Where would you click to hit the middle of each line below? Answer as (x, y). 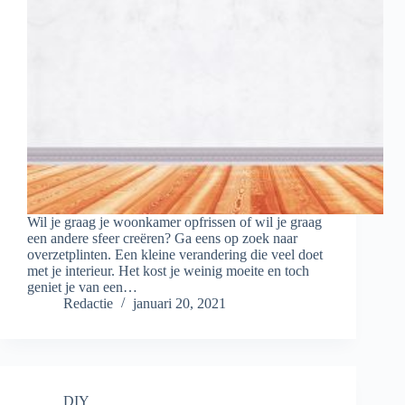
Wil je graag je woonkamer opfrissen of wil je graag (174, 222)
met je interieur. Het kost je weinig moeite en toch (168, 271)
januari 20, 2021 (179, 304)
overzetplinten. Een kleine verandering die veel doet (175, 255)
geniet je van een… (82, 287)
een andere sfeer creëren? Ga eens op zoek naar (162, 239)
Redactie (88, 304)
